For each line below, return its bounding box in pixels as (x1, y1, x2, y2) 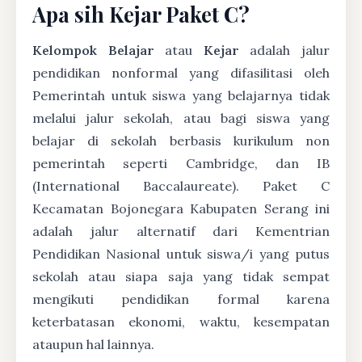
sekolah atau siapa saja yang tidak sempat (32, 268, 330, 285)
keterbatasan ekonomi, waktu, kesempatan (32, 314, 330, 330)
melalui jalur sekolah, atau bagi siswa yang (32, 110, 330, 127)
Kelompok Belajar (32, 42, 154, 59)
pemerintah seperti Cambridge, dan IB (32, 155, 330, 172)
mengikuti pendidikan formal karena (32, 291, 330, 308)
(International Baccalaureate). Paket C (32, 178, 330, 195)
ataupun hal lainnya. (32, 336, 154, 353)
